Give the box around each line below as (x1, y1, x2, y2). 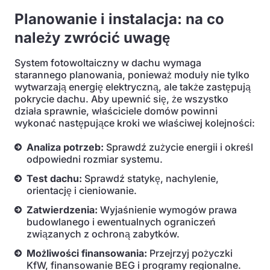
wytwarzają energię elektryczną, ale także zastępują (14, 81, 251, 93)
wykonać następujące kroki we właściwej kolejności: (14, 117, 255, 129)
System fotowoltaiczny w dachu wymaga (14, 57, 201, 69)
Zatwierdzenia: (27, 204, 98, 216)
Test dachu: (27, 172, 82, 184)
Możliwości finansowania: (27, 247, 147, 259)
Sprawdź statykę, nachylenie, (82, 172, 219, 184)
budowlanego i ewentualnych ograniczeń (27, 216, 216, 228)
